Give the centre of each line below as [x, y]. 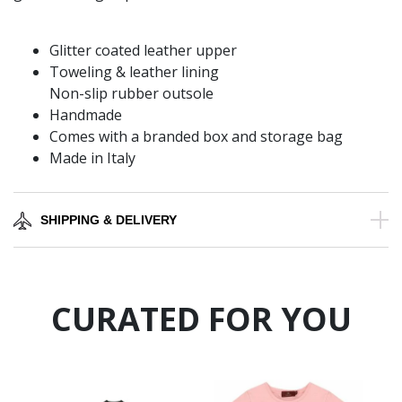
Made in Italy [92, 158]
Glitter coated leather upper [143, 51]
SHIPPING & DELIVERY [109, 220]
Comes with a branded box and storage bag [196, 137]
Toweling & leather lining [134, 72]
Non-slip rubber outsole [131, 94]
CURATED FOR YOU [201, 319]
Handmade [86, 115]
